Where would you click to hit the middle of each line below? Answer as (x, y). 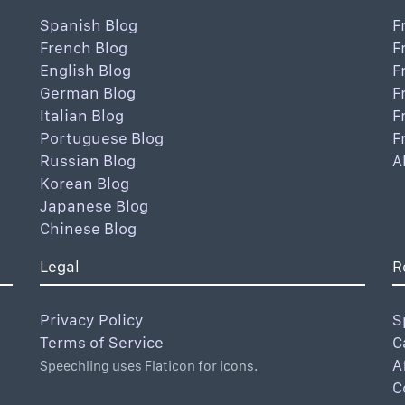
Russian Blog (88, 160)
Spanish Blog (89, 25)
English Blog (85, 70)
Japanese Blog (94, 206)
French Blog (84, 47)
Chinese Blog (88, 228)
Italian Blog (82, 115)
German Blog (88, 93)
